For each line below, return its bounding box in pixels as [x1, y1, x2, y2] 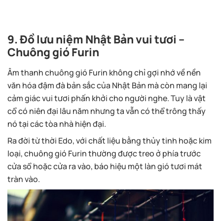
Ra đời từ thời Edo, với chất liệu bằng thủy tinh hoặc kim [7, 134, 212, 146]
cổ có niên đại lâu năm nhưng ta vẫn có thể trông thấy [7, 105, 206, 116]
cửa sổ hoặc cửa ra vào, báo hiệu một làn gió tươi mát [7, 160, 202, 171]
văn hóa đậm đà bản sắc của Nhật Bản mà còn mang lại [7, 79, 207, 90]
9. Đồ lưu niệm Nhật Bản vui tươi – [7, 31, 184, 46]
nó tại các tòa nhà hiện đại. [7, 117, 106, 129]
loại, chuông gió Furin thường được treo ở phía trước [7, 147, 201, 158]
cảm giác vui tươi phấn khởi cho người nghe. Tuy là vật [7, 92, 206, 103]
